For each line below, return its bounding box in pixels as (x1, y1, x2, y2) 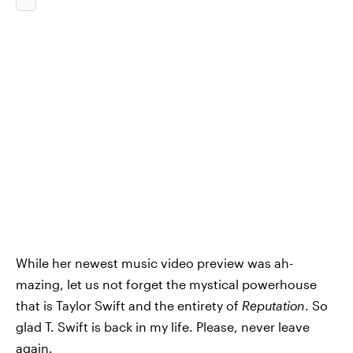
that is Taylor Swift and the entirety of (16, 298, 242, 314)
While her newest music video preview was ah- (16, 255, 293, 271)
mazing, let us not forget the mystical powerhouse (16, 277, 317, 292)
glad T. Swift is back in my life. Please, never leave (16, 319, 310, 335)
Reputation (242, 298, 305, 314)
